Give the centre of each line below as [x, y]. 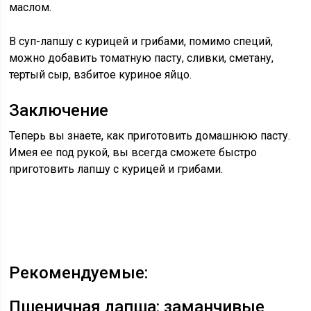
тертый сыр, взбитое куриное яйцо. [101, 75]
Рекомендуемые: [79, 273]
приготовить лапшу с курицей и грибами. [116, 169]
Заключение [59, 110]
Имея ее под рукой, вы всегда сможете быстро [133, 152]
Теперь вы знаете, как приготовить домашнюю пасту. [150, 136]
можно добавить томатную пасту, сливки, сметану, [142, 58]
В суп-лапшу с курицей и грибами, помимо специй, [141, 41]
